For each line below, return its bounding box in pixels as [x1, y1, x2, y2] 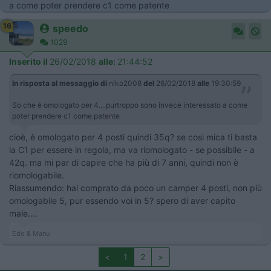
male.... [9, 208, 38, 219]
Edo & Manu [12, 229, 50, 238]
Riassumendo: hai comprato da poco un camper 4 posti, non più [9, 183, 262, 194]
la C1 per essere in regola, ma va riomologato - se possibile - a [9, 145, 255, 155]
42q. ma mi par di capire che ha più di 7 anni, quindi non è [9, 157, 238, 168]
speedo [53, 22, 88, 35]
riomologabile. [9, 170, 64, 181]
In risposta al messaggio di [12, 79, 107, 88]
